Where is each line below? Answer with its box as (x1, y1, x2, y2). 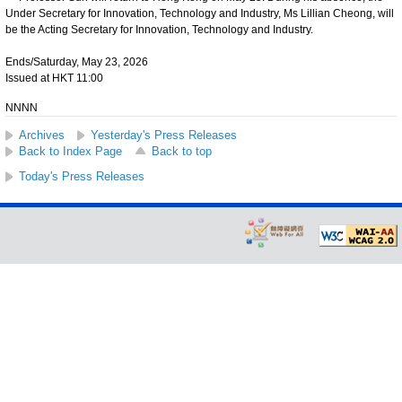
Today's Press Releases (19, 169, 144, 183)
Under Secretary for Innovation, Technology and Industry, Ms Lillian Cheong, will (5, 6, 394, 20)
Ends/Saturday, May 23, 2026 (5, 55, 148, 68)
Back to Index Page (19, 144, 122, 158)
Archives (19, 127, 65, 142)
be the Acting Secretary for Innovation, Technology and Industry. (5, 22, 313, 36)
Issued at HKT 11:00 (5, 71, 103, 84)
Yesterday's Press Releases (91, 127, 237, 142)
